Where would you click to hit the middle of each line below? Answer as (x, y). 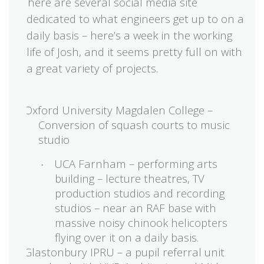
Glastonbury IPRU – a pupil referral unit (124, 252)
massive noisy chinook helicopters (141, 223)
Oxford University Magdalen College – (118, 110)
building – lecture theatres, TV (130, 179)
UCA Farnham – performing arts (136, 164)
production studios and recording (140, 193)
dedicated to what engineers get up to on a (135, 19)
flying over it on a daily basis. (127, 237)
